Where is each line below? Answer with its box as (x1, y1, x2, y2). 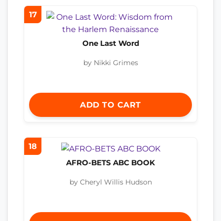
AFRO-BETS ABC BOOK (66, 157, 155, 167)
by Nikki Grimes (83, 58, 138, 67)
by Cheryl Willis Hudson (69, 178, 152, 186)
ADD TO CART (80, 100, 141, 110)
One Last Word (82, 38, 139, 48)
